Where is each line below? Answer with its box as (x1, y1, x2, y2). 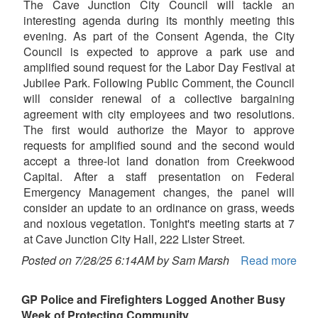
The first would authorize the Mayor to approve (23, 121, 295, 138)
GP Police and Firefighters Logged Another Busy (21, 291, 285, 308)
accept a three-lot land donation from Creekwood (23, 153, 295, 170)
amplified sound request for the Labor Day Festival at (23, 59, 295, 76)
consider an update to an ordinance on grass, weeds (23, 199, 295, 216)
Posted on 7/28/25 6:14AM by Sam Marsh (21, 252, 229, 269)
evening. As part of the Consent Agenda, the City (23, 28, 295, 45)
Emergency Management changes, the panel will (23, 184, 295, 201)
